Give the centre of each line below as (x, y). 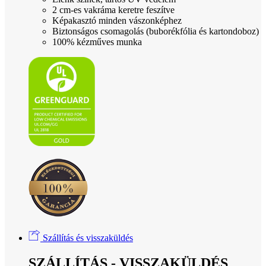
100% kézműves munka (97, 42)
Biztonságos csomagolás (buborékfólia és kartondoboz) (156, 31)
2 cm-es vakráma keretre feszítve (113, 10)
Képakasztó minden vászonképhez (117, 21)
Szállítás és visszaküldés (87, 238)
